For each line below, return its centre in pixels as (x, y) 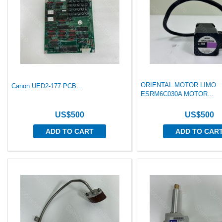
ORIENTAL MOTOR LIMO (179, 85)
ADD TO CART (70, 131)
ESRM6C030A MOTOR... (177, 94)
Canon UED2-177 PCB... (47, 86)
